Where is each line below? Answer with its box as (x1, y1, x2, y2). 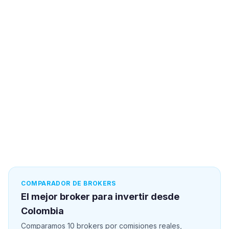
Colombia (21, 205, 64, 216)
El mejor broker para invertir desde (21, 191, 179, 202)
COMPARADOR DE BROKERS (21, 179, 116, 187)
